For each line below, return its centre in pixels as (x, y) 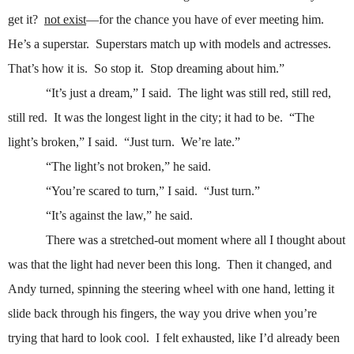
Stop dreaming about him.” (217, 69)
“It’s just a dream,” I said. (109, 93)
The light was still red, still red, (254, 93)
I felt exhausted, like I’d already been (248, 338)
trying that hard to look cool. (79, 338)
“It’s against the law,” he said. (119, 216)
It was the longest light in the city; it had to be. (168, 118)
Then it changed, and (279, 265)
